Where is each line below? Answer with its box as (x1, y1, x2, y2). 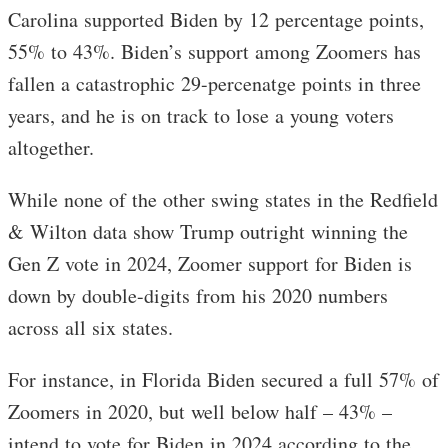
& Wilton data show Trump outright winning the (8, 218, 408, 246)
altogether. (8, 134, 94, 162)
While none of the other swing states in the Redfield (8, 186, 438, 214)
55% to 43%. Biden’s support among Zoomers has (8, 38, 421, 66)
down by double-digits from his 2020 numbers (8, 282, 388, 310)
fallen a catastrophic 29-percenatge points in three (8, 70, 421, 98)
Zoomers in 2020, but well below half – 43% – (8, 398, 392, 426)
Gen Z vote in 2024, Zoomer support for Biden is (8, 250, 412, 278)
